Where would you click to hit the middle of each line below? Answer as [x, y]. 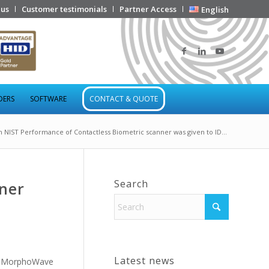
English [215, 10]
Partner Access [148, 9]
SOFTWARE [48, 99]
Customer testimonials [65, 9]
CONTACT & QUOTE [124, 99]
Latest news [144, 261]
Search [131, 184]
